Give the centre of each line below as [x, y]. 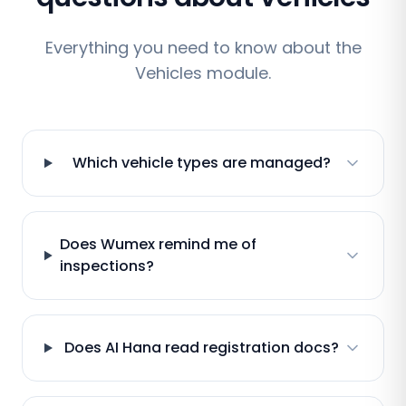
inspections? [106, 266]
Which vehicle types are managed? [201, 163]
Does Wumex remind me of [158, 244]
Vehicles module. [203, 73]
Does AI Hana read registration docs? [201, 348]
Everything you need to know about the [203, 48]
